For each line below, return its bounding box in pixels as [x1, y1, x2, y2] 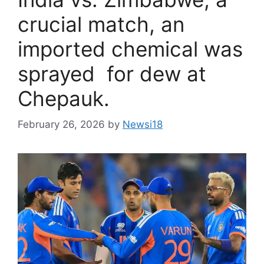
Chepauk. [18, 85, 110, 111]
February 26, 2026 [18, 118, 105, 131]
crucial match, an [18, 11, 184, 37]
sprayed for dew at [18, 61, 206, 86]
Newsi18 [123, 118, 163, 131]
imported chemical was [18, 36, 243, 61]
